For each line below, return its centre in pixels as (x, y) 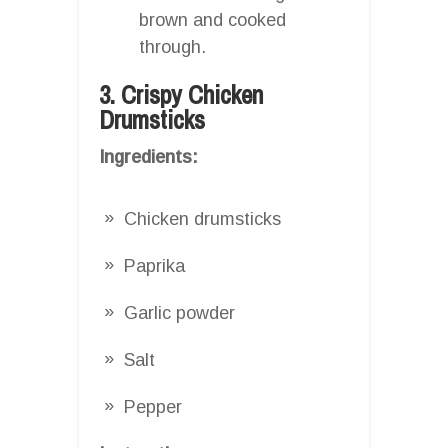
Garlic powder (179, 312)
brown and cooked (212, 19)
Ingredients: (148, 156)
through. (172, 46)
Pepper (153, 406)
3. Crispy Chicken (181, 94)
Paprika (154, 265)
